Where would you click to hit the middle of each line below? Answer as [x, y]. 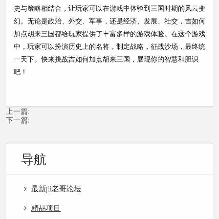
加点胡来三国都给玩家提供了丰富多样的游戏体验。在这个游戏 [109, 33]
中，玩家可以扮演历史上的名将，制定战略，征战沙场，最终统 [109, 46]
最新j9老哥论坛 [56, 188]
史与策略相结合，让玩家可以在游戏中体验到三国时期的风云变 [109, 8]
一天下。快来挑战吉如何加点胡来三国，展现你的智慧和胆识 [106, 59]
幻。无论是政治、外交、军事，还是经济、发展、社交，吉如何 [109, 21]
